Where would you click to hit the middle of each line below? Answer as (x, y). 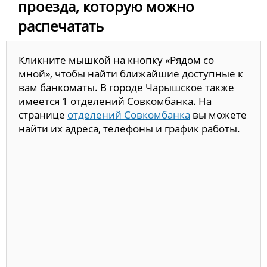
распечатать (61, 26)
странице (43, 114)
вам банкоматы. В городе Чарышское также (126, 87)
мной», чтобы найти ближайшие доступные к (131, 73)
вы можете (218, 114)
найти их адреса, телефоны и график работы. (129, 128)
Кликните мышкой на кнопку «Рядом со (116, 60)
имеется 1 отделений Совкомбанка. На (115, 101)
